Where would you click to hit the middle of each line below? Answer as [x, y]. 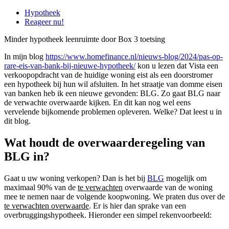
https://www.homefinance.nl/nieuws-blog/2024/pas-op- [134, 57]
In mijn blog [25, 57]
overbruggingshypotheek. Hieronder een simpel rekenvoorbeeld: [108, 215]
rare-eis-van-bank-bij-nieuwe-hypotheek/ [70, 66]
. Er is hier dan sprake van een [138, 205]
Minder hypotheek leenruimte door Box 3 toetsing [85, 39]
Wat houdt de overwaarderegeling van [105, 143]
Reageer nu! [44, 22]
